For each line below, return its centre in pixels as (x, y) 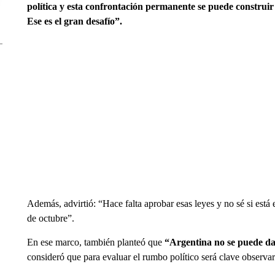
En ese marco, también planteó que (95, 242)
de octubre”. (50, 218)
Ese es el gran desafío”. (74, 21)
